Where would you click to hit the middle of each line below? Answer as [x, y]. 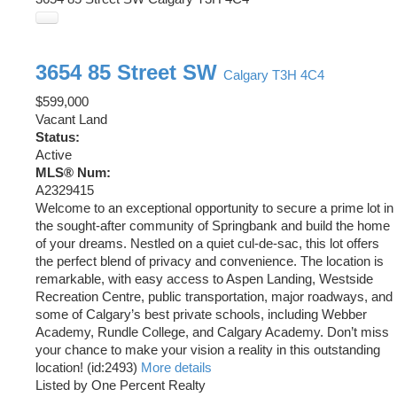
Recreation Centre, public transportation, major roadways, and [214, 297]
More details [176, 368]
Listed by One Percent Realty [121, 386]
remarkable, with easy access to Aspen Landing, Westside [204, 280]
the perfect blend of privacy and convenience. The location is [210, 262]
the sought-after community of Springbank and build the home [213, 226]
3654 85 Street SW [129, 73]
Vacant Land [71, 120]
